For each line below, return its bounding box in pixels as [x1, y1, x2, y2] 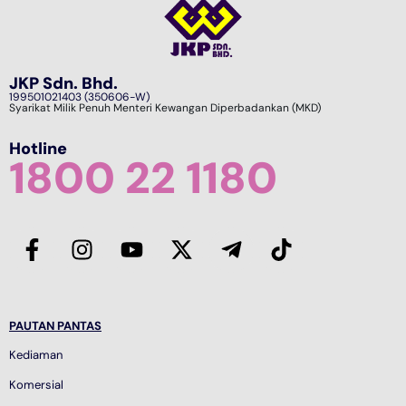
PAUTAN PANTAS [9, 317, 101, 333]
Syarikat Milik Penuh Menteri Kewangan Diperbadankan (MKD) [9, 100, 321, 115]
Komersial [9, 376, 63, 392]
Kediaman [9, 347, 63, 363]
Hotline [9, 137, 67, 159]
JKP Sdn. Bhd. [9, 72, 118, 94]
